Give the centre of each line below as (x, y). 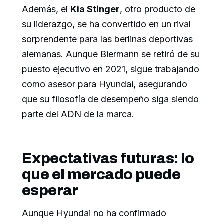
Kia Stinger (95, 9)
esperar (50, 191)
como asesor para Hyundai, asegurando (105, 84)
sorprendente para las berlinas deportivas (107, 39)
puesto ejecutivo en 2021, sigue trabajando (111, 69)
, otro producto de (158, 9)
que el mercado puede (101, 175)
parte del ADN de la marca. (78, 114)
